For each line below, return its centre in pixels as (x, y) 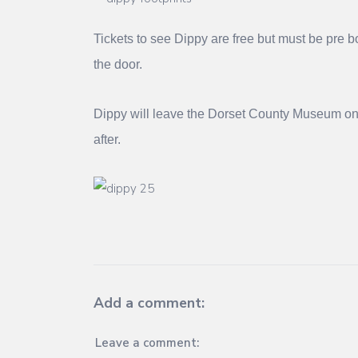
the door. (118, 64)
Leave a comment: (147, 343)
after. (107, 139)
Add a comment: (149, 302)
